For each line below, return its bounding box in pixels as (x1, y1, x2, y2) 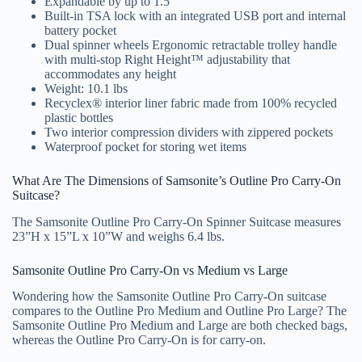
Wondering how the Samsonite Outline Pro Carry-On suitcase (12, 289, 326, 304)
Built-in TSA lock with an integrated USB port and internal (44, 8, 346, 23)
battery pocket (44, 23, 116, 37)
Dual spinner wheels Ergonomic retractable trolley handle (44, 37, 337, 52)
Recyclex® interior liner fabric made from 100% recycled (44, 95, 337, 110)
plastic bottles (44, 110, 113, 124)
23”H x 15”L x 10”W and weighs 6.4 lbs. (12, 229, 228, 243)
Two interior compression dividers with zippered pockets (44, 124, 333, 139)
